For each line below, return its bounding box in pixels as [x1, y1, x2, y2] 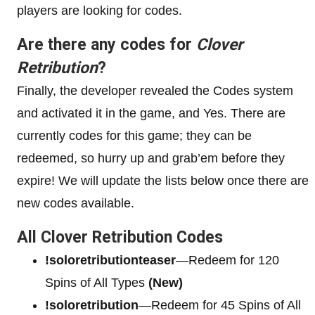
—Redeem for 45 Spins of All [139, 297, 301, 312]
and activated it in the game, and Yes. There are [17, 105, 285, 120]
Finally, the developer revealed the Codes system [17, 83, 293, 98]
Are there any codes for [17, 34, 196, 54]
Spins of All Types [45, 275, 148, 290]
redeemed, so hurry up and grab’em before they [17, 150, 285, 165]
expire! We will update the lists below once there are [17, 173, 309, 188]
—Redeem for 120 [176, 252, 279, 267]
